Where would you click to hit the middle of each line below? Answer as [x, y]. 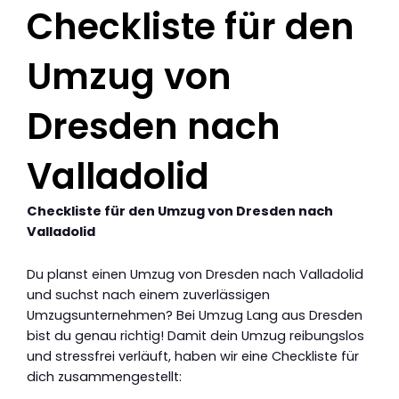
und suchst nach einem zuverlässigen [148, 295]
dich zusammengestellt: [104, 377]
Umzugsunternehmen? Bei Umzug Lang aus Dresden [195, 316]
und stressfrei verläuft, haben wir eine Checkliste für [193, 357]
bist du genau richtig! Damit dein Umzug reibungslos [195, 336]
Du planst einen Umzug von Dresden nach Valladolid [195, 275]
